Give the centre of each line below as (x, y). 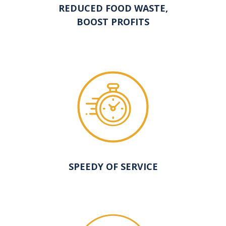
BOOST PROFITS (113, 22)
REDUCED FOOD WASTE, (113, 8)
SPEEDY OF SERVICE (113, 167)
